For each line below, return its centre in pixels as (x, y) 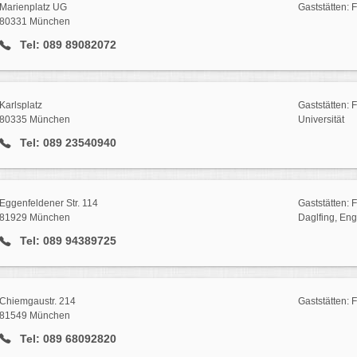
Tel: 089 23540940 (66, 142)
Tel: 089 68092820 (66, 338)
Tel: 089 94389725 (66, 240)
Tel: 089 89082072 (66, 45)
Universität (321, 119)
